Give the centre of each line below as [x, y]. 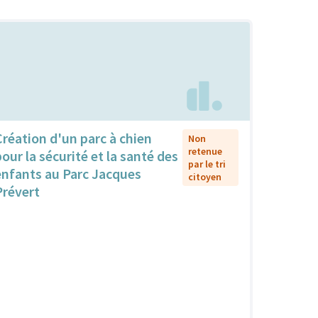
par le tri [207, 164]
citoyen [204, 176]
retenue [205, 151]
